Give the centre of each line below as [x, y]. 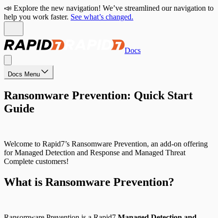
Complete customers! [36, 161]
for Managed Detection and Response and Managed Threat [95, 152]
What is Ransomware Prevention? [89, 182]
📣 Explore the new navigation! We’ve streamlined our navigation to [109, 8]
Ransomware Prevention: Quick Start [98, 95]
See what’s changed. [102, 17]
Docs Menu [24, 74]
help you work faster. [36, 17]
